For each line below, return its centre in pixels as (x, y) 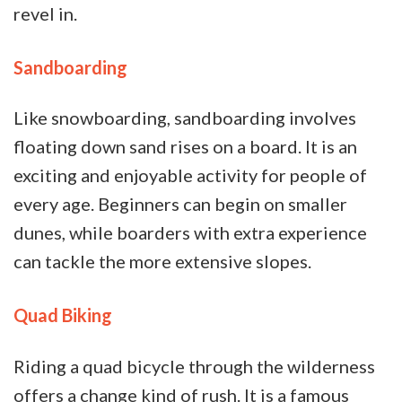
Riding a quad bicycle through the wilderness (194, 366)
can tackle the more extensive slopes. (164, 262)
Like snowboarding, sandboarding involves (185, 118)
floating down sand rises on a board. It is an (185, 147)
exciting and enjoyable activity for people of (190, 175)
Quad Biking (63, 315)
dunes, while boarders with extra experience (190, 233)
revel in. (47, 13)
